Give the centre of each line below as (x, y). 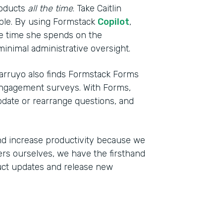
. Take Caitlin (97, 8)
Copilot (113, 22)
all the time (50, 8)
